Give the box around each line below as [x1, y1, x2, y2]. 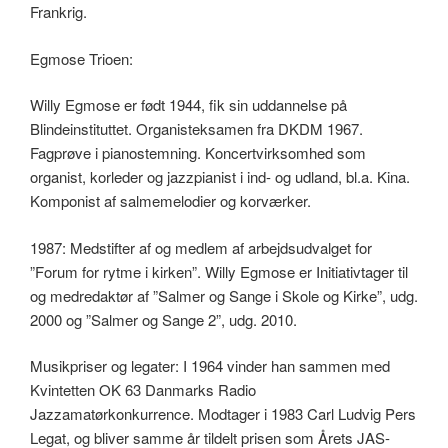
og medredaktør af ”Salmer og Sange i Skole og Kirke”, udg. [30, 284, 418, 306]
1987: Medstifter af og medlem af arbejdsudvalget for [30, 236, 372, 258]
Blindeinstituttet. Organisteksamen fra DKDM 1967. [30, 118, 363, 140]
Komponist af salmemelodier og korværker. [30, 190, 311, 212]
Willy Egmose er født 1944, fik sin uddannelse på [30, 94, 347, 116]
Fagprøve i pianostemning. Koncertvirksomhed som [30, 142, 366, 164]
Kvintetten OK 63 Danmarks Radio [30, 379, 256, 401]
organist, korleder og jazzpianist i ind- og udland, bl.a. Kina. [30, 166, 410, 188]
